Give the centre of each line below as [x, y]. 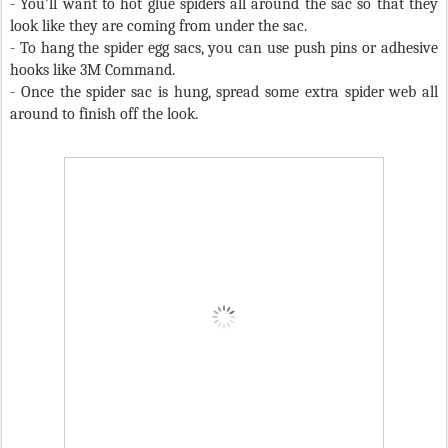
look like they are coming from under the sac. [162, 26]
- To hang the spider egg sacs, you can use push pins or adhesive [224, 48]
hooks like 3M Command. [96, 70]
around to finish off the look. [104, 114]
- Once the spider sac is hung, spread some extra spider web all [224, 92]
